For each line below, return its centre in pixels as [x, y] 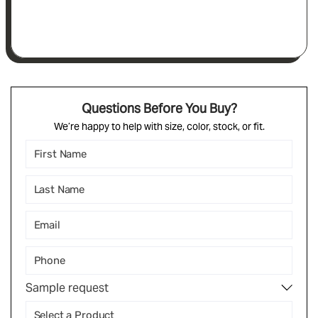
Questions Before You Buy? [159, 108]
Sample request [67, 287]
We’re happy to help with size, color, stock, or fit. [159, 126]
